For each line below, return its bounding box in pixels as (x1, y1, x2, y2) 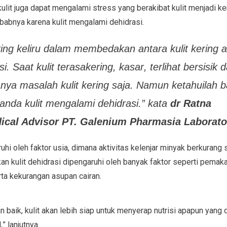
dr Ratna (170, 97, 211, 109)
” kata (141, 97, 170, 109)
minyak (158, 142, 185, 153)
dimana (71, 142, 97, 153)
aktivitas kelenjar (96, 142, 158, 153)
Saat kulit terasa (12, 61, 86, 72)
